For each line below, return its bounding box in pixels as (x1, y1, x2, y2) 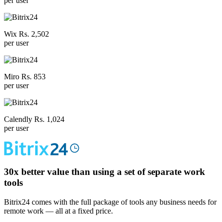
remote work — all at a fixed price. (4, 206, 113, 215)
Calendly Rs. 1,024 (4, 114, 64, 123)
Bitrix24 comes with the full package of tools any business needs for (4, 197, 217, 206)
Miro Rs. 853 (4, 72, 46, 81)
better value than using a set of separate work (19, 166, 205, 177)
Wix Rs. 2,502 (4, 29, 49, 38)
